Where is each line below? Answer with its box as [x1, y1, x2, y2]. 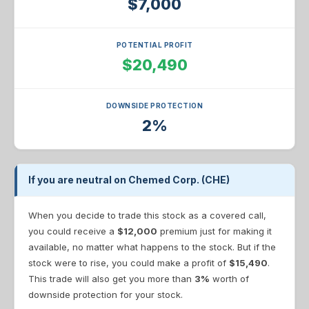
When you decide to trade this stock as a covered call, [28, 210, 266, 221]
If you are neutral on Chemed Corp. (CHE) [28, 174, 230, 186]
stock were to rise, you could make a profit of [28, 257, 229, 268]
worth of [210, 273, 249, 284]
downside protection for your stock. [28, 289, 183, 300]
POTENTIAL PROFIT [116, 41, 193, 49]
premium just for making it [157, 226, 272, 237]
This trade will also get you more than [28, 273, 195, 284]
